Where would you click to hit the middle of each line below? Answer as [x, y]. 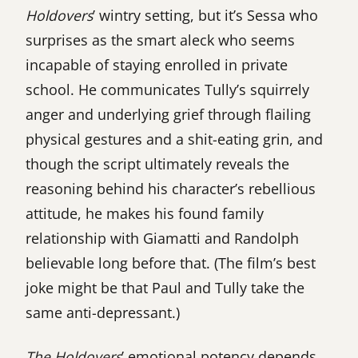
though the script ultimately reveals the [157, 163]
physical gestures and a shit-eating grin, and [174, 139]
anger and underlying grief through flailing [168, 114]
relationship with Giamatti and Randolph [162, 238]
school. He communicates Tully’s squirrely [167, 89]
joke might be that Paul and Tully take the [165, 287]
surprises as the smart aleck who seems [160, 40]
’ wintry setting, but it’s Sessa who [205, 15]
